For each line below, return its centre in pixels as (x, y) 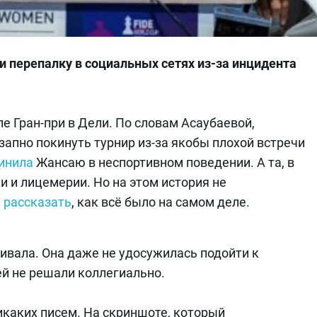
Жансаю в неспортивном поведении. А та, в (164, 163)
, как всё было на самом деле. (161, 202)
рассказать (38, 202)
